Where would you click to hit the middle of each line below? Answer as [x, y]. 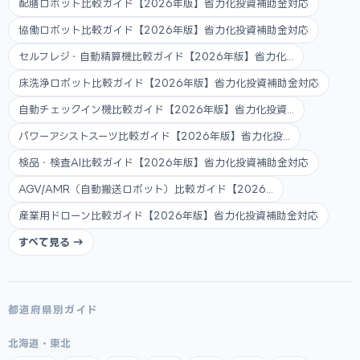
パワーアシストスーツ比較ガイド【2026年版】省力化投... [154, 136]
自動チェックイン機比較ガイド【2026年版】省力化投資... [156, 109]
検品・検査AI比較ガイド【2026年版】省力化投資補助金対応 [164, 162]
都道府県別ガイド [53, 309]
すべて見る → [51, 242]
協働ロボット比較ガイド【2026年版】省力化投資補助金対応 [164, 30]
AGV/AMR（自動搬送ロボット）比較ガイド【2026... [146, 189]
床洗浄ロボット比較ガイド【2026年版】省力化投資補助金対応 [169, 83]
